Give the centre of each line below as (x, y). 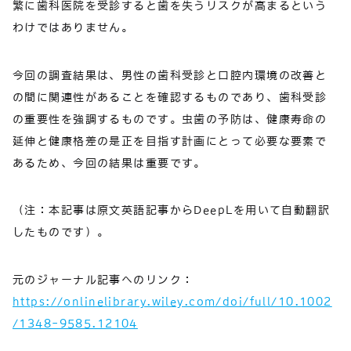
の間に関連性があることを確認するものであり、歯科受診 (170, 97)
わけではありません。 (73, 27)
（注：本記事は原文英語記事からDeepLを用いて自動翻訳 (172, 210)
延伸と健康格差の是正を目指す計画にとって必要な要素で (170, 141)
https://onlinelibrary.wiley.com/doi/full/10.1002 (172, 301)
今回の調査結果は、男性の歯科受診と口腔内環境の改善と (170, 75)
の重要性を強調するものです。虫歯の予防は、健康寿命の (170, 119)
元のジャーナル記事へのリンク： (103, 279)
